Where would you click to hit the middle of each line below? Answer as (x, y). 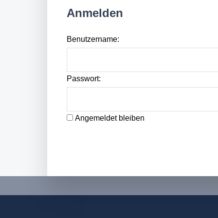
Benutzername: (93, 39)
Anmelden (95, 13)
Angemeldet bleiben (110, 118)
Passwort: (84, 79)
